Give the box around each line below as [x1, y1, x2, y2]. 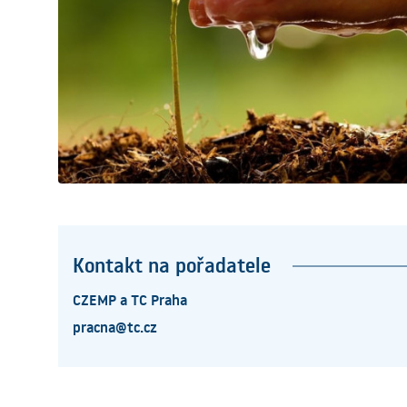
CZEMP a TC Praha [73, 290, 187, 311]
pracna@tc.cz [73, 317, 157, 338]
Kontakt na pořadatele [73, 252, 271, 280]
